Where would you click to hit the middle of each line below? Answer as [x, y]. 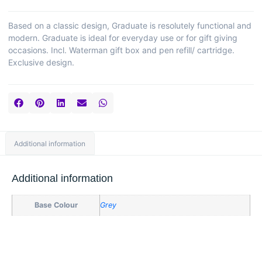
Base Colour [56, 205]
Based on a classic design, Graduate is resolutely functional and [130, 25]
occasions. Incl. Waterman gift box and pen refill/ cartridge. [121, 50]
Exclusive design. [41, 62]
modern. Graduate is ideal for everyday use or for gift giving [123, 37]
